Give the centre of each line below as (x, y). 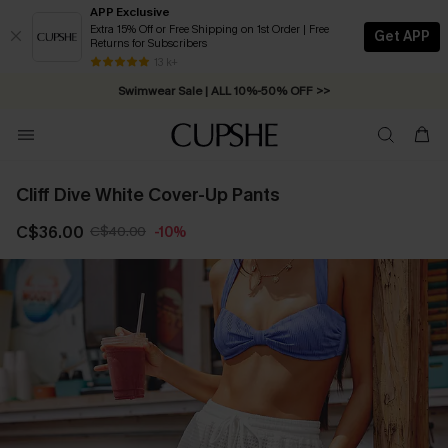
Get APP (402, 36)
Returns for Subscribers (148, 43)
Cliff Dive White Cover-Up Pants (148, 195)
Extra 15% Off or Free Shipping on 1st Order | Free (209, 29)
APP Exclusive (130, 12)
